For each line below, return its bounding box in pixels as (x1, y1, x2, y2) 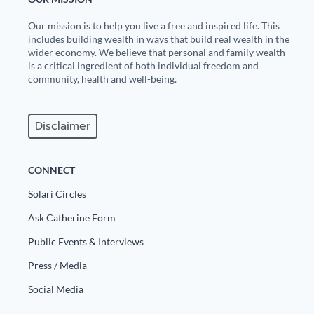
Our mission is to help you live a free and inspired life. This (28, 20, 280, 32)
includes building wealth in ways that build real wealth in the (28, 33, 289, 46)
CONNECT (28, 164, 75, 177)
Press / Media (28, 259, 87, 272)
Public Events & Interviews (28, 235, 144, 248)
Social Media (28, 283, 83, 296)
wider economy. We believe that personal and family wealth (28, 46, 285, 59)
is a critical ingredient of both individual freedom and (28, 60, 259, 72)
